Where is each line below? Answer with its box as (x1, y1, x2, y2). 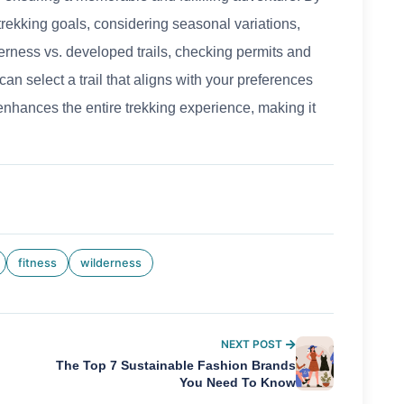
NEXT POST (220, 337, 282, 352)
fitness (18, 256, 57, 271)
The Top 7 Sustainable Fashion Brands (55, 359, 296, 373)
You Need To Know (179, 376, 296, 390)
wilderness (80, 256, 142, 271)
